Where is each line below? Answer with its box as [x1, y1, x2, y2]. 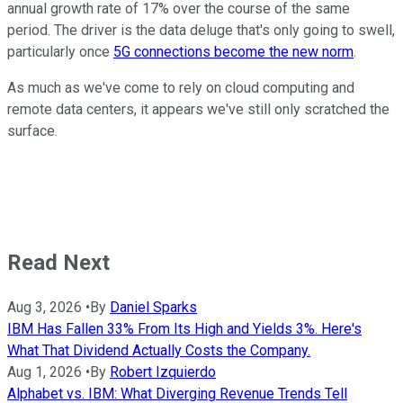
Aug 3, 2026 [7, 299, 82, 317]
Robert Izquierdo [110, 363, 216, 381]
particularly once [7, 43, 113, 61]
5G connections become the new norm [113, 43, 354, 61]
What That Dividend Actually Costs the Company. [7, 342, 310, 360]
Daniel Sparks [110, 299, 197, 317]
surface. [7, 122, 58, 140]
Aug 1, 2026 [7, 363, 82, 381]
